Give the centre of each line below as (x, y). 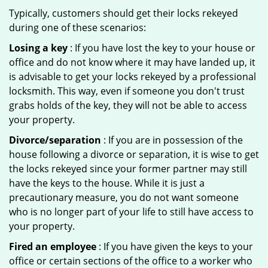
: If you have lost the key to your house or (162, 48)
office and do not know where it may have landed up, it (132, 62)
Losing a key (38, 48)
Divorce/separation (55, 140)
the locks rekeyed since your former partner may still (128, 169)
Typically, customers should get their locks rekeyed (124, 13)
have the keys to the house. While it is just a (107, 183)
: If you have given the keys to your (175, 246)
